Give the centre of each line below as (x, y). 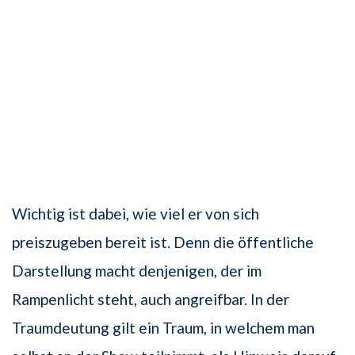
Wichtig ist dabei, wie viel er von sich (136, 214)
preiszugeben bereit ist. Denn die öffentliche (163, 242)
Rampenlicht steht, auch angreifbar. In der (151, 300)
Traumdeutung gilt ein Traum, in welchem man (163, 328)
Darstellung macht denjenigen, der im (137, 271)
